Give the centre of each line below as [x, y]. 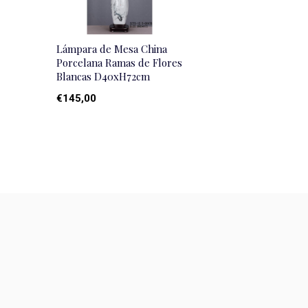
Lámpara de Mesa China [112, 49]
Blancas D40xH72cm [103, 77]
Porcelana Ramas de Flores [119, 63]
